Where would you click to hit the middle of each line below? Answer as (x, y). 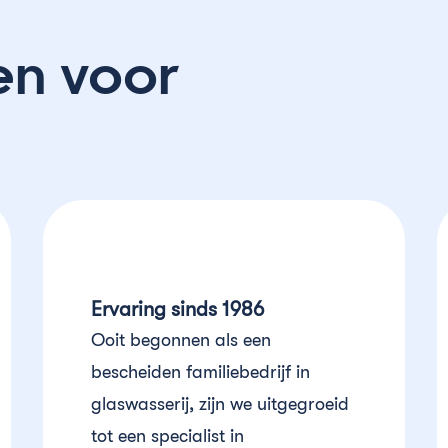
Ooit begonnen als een (180, 340)
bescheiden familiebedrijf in (200, 372)
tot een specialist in (167, 436)
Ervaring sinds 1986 (177, 309)
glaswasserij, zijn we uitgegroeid (219, 404)
